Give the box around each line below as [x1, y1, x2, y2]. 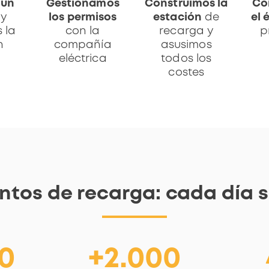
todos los [161, 53, 212, 64]
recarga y [159, 26, 214, 36]
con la [65, 26, 100, 36]
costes [168, 67, 205, 77]
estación [153, 12, 202, 22]
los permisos [49, 12, 117, 22]
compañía [53, 40, 112, 50]
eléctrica [58, 53, 107, 64]
